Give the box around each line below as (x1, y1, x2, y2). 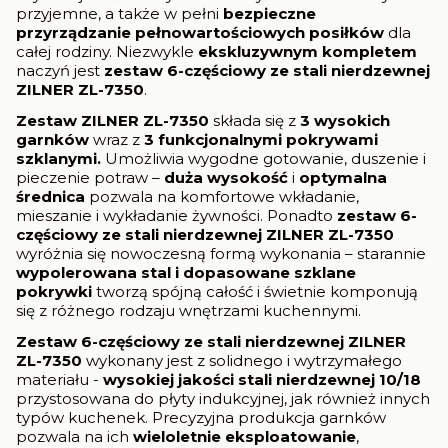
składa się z (209, 110, 300, 130)
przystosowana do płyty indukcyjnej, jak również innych (16, 388, 430, 408)
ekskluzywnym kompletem (194, 41, 417, 61)
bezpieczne (223, 3, 316, 23)
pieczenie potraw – (16, 167, 164, 187)
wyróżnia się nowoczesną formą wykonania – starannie (16, 243, 426, 263)
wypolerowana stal (16, 262, 171, 282)
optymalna (299, 167, 387, 187)
